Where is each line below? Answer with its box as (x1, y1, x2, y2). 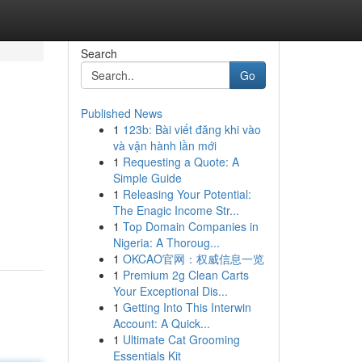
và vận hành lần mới (112, 137, 217, 154)
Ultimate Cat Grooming (122, 331, 240, 347)
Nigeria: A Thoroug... (112, 234, 220, 250)
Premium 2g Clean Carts (122, 267, 249, 283)
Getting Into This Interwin (122, 299, 251, 315)
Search (80, 45, 117, 61)
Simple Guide (112, 170, 182, 186)
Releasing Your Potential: (122, 186, 251, 202)
